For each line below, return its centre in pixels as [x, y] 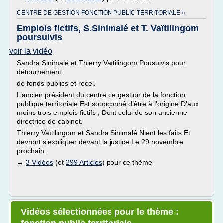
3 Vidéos [40, 162]
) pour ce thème [127, 162]
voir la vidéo [31, 51]
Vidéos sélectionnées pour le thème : [100, 212]
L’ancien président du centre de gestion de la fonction [101, 95]
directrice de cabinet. [50, 121]
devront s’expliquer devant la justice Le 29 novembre [100, 142]
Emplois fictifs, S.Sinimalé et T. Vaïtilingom [108, 28]
